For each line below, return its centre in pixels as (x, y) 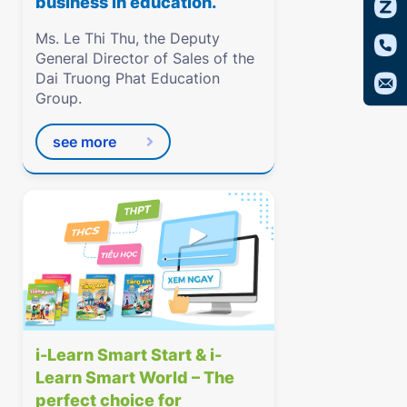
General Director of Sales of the (145, 59)
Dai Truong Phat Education (128, 79)
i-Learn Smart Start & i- (129, 355)
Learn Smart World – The (135, 378)
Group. (59, 99)
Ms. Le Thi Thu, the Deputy (128, 39)
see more (84, 141)
